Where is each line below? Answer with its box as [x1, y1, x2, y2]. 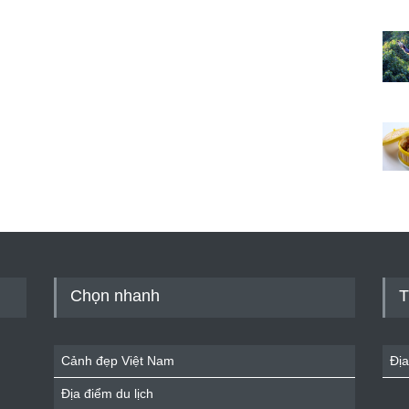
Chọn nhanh [70, 287, 160, 305]
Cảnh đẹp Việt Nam [61, 353, 174, 368]
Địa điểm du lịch [61, 386, 153, 401]
